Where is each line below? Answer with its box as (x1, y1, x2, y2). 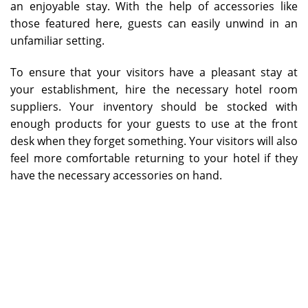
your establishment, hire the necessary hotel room (10, 81, 298, 97)
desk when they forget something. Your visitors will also (10, 133, 298, 148)
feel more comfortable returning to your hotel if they (10, 150, 298, 166)
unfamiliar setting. (10, 32, 104, 48)
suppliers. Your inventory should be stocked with (10, 98, 298, 114)
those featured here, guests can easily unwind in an (10, 15, 298, 31)
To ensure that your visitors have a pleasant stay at (10, 64, 298, 80)
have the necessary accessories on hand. (10, 167, 222, 183)
